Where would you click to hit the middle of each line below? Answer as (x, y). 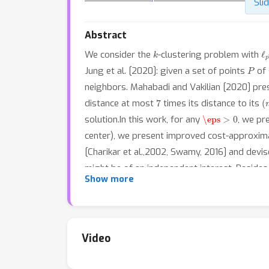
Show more (109, 179)
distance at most (120, 103)
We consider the (119, 55)
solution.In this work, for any (144, 119)
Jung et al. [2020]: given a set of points (166, 71)
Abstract (106, 35)
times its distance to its (211, 103)
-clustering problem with (210, 55)
